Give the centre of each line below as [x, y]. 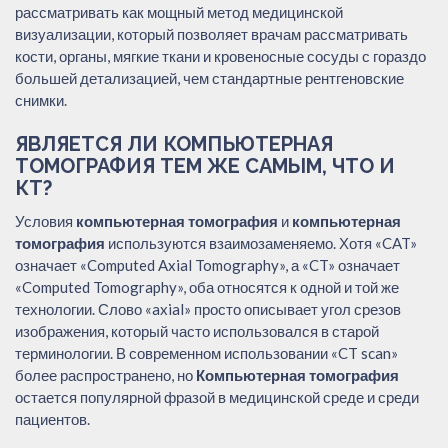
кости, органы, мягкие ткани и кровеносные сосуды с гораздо [220, 55]
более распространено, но [105, 374]
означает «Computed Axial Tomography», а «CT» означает [207, 264]
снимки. [41, 99]
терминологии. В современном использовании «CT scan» [206, 352]
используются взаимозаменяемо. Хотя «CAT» [261, 242]
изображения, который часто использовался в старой [197, 330]
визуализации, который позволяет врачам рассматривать [211, 33]
